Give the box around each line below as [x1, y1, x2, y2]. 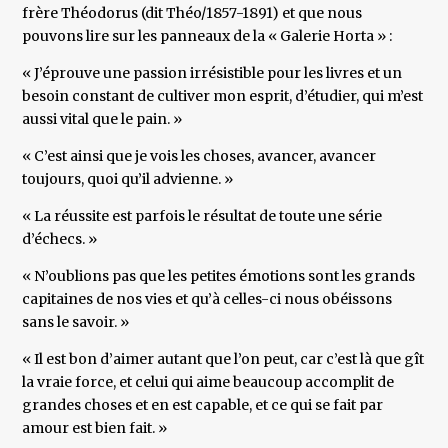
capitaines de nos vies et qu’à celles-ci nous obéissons [22, 290, 393, 309]
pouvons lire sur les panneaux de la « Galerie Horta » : [22, 27, 393, 46]
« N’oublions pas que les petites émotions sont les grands [22, 267, 416, 286]
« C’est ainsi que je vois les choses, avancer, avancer [22, 147, 377, 166]
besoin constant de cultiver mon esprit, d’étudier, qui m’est [22, 87, 424, 106]
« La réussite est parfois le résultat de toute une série [22, 207, 383, 226]
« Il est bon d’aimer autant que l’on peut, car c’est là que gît [22, 350, 425, 369]
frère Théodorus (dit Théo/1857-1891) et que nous [22, 4, 363, 23]
